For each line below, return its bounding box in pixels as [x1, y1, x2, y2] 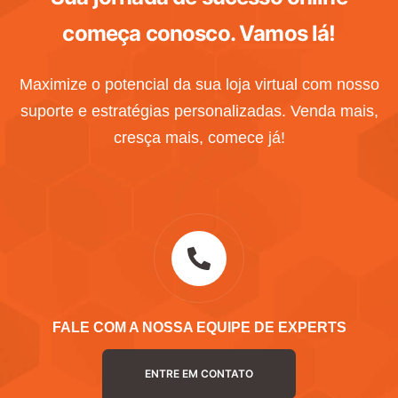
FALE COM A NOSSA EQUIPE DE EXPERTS [52, 319, 346, 335]
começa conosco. [62, 20, 240, 46]
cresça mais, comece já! [113, 128, 285, 147]
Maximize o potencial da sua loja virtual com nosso [19, 75, 379, 93]
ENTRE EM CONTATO [145, 366, 253, 380]
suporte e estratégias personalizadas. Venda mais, [20, 101, 378, 120]
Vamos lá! [239, 20, 336, 46]
